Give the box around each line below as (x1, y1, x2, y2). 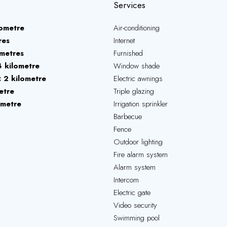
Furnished (113, 48, 143, 59)
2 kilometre (4, 73, 46, 84)
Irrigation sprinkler (113, 98, 168, 109)
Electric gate (113, 187, 150, 198)
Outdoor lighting (113, 136, 163, 147)
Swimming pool (113, 212, 160, 223)
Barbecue (113, 111, 142, 122)
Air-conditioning (113, 22, 160, 33)
